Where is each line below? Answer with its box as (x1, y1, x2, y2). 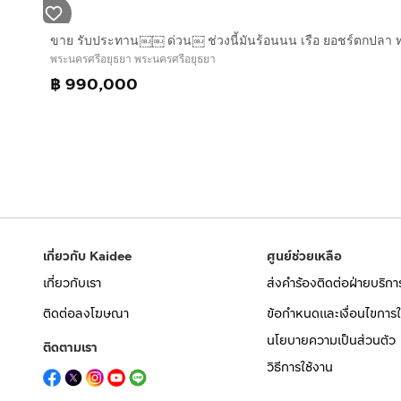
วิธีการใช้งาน (266, 358, 333, 377)
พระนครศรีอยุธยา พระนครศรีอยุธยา (50, 52, 216, 66)
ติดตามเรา (43, 338, 98, 357)
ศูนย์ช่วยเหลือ (266, 247, 342, 266)
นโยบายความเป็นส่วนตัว (266, 331, 396, 350)
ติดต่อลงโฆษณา (43, 304, 129, 323)
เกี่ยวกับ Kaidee (43, 247, 132, 266)
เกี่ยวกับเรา (43, 274, 101, 293)
